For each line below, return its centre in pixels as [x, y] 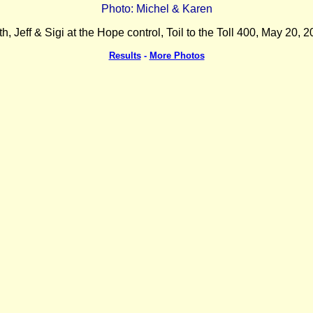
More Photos [177, 56]
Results [125, 56]
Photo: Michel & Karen [156, 9]
